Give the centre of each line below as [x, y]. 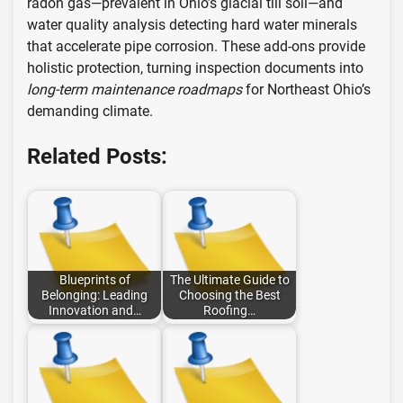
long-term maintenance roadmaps [134, 89]
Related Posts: [97, 156]
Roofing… [229, 310]
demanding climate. [90, 111]
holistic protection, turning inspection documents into [195, 67]
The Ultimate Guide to [229, 280]
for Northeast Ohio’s [306, 89]
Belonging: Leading [94, 295]
